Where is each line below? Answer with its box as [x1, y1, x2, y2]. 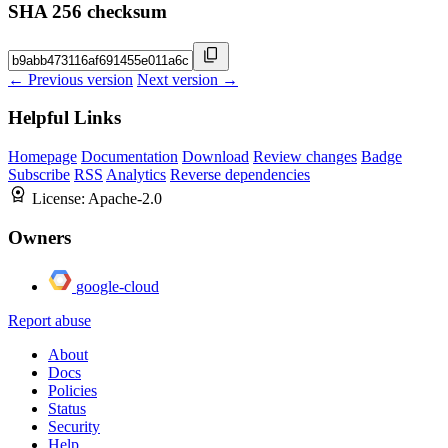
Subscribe [8, 166, 70, 184]
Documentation [81, 148, 178, 166]
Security [48, 417, 100, 435]
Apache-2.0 [88, 190, 162, 208]
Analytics [106, 166, 166, 184]
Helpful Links [8, 107, 121, 129]
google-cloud [76, 277, 159, 295]
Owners [8, 226, 71, 248]
